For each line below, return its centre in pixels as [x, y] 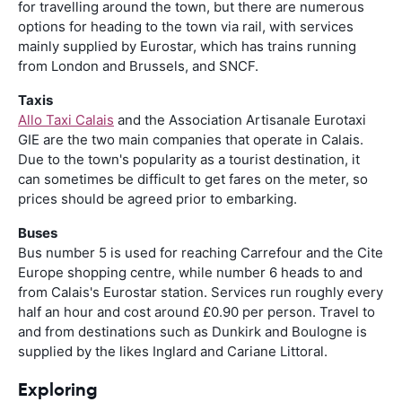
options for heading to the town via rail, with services [186, 26]
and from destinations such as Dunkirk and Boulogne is [192, 331]
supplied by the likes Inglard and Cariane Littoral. [173, 351]
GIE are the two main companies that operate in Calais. [191, 139]
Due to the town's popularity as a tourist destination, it [189, 159]
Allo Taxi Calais [66, 119]
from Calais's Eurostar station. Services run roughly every [201, 292]
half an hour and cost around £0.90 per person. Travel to [197, 311]
